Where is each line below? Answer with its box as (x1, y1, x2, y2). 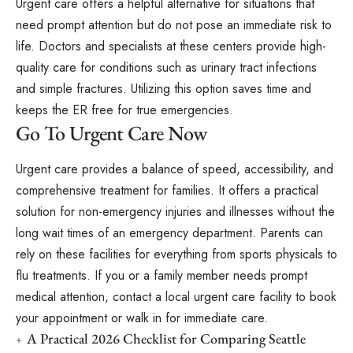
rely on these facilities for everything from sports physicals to (16, 244, 337, 263)
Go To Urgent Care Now (16, 119, 207, 147)
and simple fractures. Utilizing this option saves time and (16, 79, 311, 98)
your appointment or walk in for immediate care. (16, 308, 268, 327)
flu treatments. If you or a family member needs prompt (16, 266, 307, 284)
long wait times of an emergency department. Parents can (16, 223, 323, 242)
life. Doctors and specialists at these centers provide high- (16, 36, 326, 55)
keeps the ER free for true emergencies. (16, 100, 233, 119)
